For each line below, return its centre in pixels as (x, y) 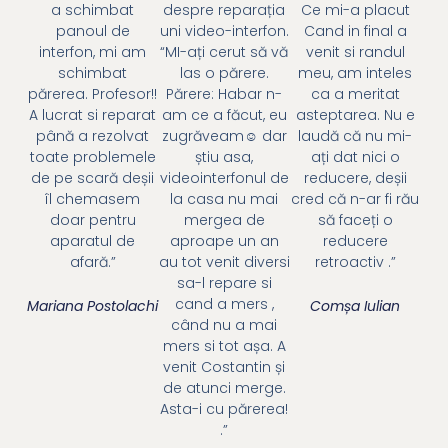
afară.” (92, 261)
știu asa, (224, 156)
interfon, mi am (93, 51)
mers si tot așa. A (224, 345)
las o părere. (224, 72)
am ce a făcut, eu (224, 114)
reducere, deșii (355, 177)
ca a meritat (355, 93)
